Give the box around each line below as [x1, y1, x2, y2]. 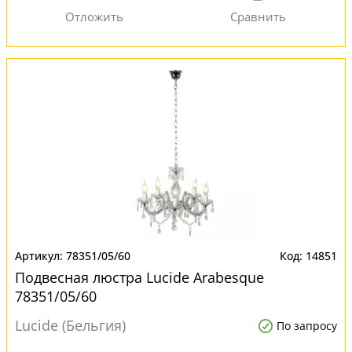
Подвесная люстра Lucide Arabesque [15, 268, 264, 287]
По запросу [277, 318, 337, 333]
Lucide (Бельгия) [15, 316, 126, 335]
